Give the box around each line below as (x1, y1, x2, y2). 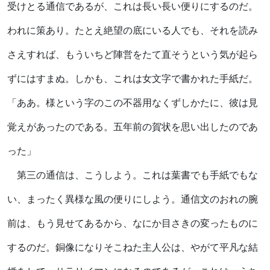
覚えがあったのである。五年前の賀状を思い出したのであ (7, 121, 258, 133)
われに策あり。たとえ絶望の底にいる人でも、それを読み (7, 24, 258, 36)
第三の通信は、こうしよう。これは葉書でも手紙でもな (7, 169, 258, 181)
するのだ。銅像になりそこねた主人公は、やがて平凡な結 (7, 241, 258, 253)
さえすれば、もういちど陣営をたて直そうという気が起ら (7, 48, 258, 60)
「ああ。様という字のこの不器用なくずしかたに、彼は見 (7, 96, 258, 108)
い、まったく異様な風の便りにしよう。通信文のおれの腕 (7, 193, 258, 205)
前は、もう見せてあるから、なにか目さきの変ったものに (7, 217, 258, 229)
